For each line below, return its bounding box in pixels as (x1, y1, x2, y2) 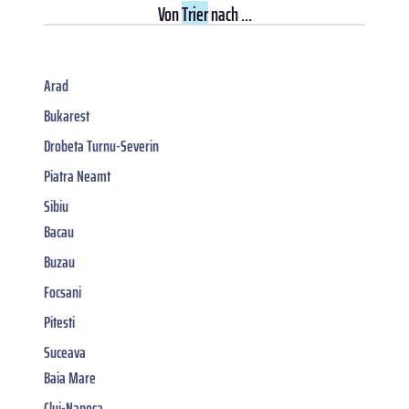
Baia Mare (44, 364, 96, 391)
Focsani (44, 278, 81, 305)
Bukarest (44, 102, 89, 129)
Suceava (44, 339, 86, 365)
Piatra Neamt (44, 163, 110, 189)
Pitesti (44, 309, 75, 335)
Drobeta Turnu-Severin (44, 132, 159, 159)
